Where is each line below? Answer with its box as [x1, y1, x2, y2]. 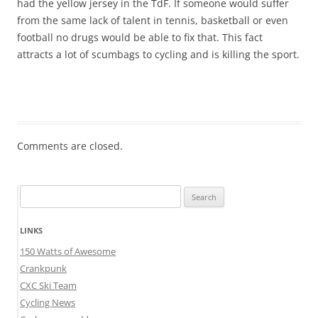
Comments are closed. [17, 139, 123, 153]
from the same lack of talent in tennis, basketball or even [17, 13, 288, 28]
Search [19, 187, 48, 200]
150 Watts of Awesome [20, 245, 116, 258]
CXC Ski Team [20, 279, 77, 292]
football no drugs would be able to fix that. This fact [17, 31, 263, 45]
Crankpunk [20, 262, 67, 275]
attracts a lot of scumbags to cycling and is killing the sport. [17, 48, 300, 62]
